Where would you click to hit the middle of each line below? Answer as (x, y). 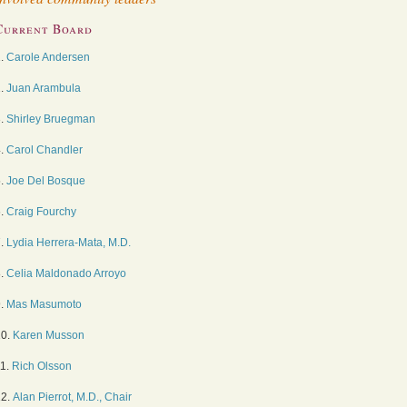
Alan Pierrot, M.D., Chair (72, 397)
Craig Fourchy (41, 212)
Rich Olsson (42, 366)
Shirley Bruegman (51, 119)
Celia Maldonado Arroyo (66, 273)
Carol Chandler (45, 150)
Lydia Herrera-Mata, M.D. (69, 243)
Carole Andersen (48, 57)
